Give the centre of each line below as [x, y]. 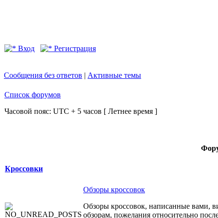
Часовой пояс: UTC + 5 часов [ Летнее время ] [81, 111]
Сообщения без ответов [43, 75]
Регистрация [74, 48]
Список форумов [33, 95]
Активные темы [114, 75]
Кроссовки [24, 169]
